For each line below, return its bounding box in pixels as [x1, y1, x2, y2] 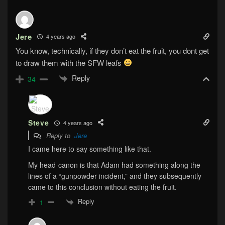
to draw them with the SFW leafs [16, 57, 124, 68]
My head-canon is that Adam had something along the [28, 160, 200, 170]
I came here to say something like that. [28, 144, 151, 154]
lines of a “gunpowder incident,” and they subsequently [28, 171, 201, 181]
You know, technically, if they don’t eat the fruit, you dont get [16, 45, 209, 56]
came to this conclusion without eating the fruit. [28, 182, 177, 192]
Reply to [44, 131, 74, 141]
